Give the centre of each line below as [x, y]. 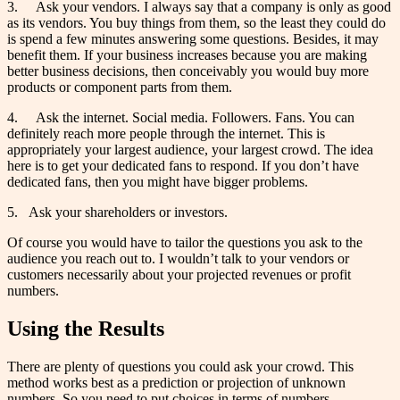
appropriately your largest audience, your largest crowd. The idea [190, 150]
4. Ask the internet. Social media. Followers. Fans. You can [181, 118]
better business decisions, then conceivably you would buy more [188, 71]
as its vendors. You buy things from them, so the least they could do [196, 23]
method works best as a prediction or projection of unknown [176, 383]
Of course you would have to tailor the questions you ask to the [185, 243]
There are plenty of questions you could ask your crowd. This [180, 367]
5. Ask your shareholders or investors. [119, 212]
